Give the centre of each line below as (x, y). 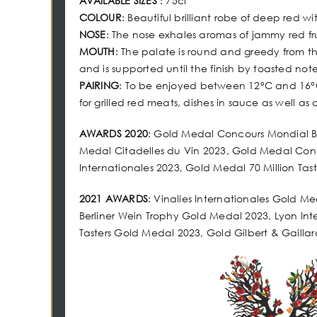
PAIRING (99, 85)
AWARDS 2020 (113, 133)
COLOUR (100, 17)
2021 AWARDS (113, 198)
